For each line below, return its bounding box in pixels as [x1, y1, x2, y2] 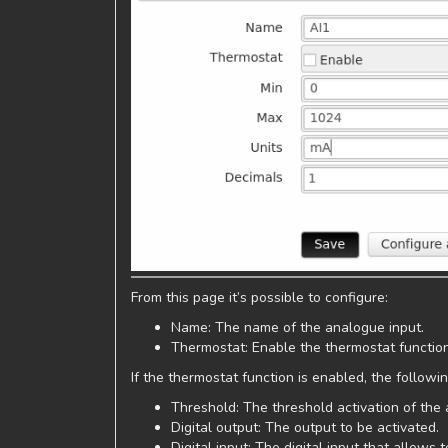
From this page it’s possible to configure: [131, 288, 388, 308]
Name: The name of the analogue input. [171, 318, 424, 338]
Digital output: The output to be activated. [171, 418, 439, 438]
